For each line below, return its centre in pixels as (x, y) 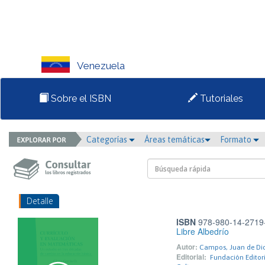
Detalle (40, 201)
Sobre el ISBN (80, 98)
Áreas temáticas (174, 140)
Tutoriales (220, 98)
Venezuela (101, 66)
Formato (237, 140)
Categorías (108, 140)
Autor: (187, 247)
